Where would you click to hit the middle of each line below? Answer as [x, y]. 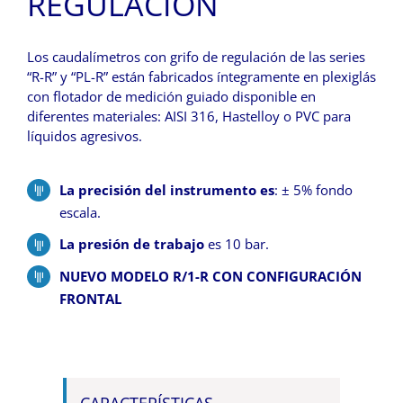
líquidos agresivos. [85, 135]
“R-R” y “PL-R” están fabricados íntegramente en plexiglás [201, 76]
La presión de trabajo [132, 244]
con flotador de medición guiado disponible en [171, 96]
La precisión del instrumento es [167, 189]
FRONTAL [90, 298]
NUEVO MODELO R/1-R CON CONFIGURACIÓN [210, 276]
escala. [80, 212]
